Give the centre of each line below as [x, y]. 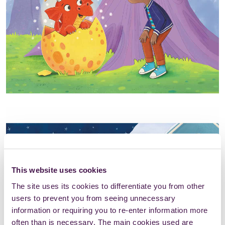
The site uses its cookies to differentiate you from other [108, 186]
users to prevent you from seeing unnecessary [93, 198]
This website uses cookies [59, 170]
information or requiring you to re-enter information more [110, 210]
